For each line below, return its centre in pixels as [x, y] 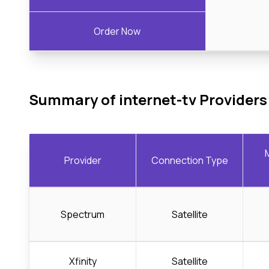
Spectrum [83, 214]
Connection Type [189, 160]
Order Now [117, 31]
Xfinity [83, 261]
